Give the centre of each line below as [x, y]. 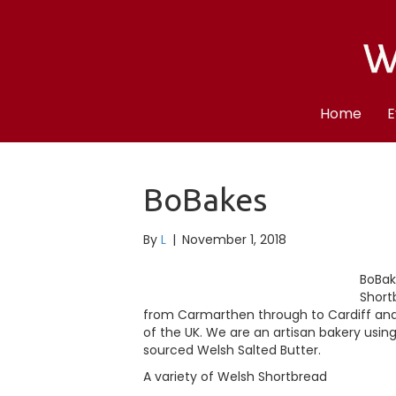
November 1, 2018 [234, 239]
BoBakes [205, 199]
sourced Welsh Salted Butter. [232, 350]
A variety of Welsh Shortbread [235, 376]
